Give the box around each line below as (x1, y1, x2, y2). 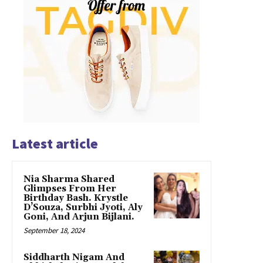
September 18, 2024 (23, 225, 85, 236)
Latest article (12, 134, 98, 153)
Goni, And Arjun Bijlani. (23, 211, 134, 223)
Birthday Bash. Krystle (23, 193, 128, 204)
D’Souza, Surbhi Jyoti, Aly (23, 202, 143, 214)
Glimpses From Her (23, 183, 116, 195)
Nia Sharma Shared (23, 174, 114, 186)
